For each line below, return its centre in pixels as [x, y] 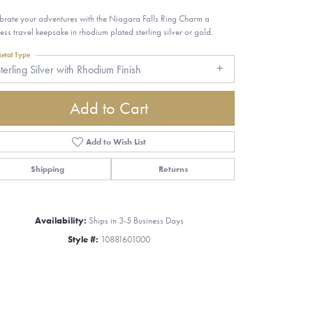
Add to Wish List [116, 141]
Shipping [47, 169]
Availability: [60, 220]
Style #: [83, 239]
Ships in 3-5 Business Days [136, 220]
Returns [173, 169]
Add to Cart [109, 108]
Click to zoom [186, 253]
